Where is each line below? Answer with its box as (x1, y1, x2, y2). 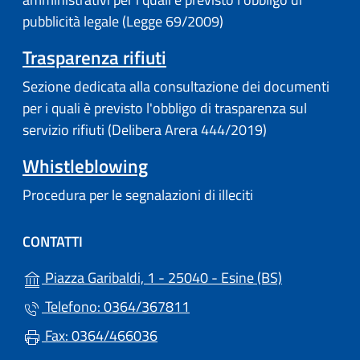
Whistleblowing (22, 151, 148, 180)
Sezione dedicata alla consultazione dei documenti (22, 75, 329, 97)
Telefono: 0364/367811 (42, 296, 190, 318)
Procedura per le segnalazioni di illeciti (22, 183, 253, 206)
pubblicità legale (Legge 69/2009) (22, 10, 223, 32)
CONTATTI (22, 231, 83, 253)
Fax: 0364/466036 (42, 325, 157, 347)
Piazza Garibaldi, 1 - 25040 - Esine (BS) (42, 267, 282, 289)
